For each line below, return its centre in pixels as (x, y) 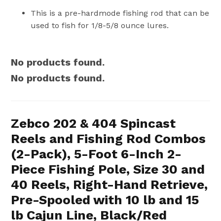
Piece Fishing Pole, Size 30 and (108, 169)
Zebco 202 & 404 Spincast (93, 123)
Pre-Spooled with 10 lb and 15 (105, 200)
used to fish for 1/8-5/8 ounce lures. (100, 25)
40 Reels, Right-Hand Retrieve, (110, 184)
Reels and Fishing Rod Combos (109, 138)
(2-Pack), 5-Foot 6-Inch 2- (96, 154)
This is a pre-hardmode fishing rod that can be (120, 13)
